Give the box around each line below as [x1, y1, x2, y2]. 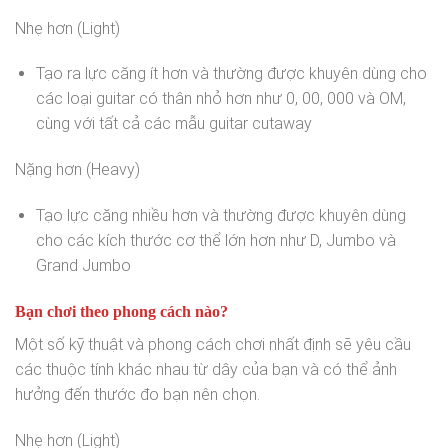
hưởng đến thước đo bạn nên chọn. [15, 384, 260, 404]
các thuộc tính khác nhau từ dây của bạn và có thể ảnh [15, 359, 397, 379]
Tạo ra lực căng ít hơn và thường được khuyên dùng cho [35, 64, 427, 84]
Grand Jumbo [35, 256, 131, 276]
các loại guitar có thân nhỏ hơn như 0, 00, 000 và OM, [35, 89, 406, 109]
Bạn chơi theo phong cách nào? [15, 302, 228, 320]
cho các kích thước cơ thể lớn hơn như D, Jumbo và [35, 231, 396, 251]
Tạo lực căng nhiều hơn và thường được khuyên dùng [35, 206, 406, 226]
